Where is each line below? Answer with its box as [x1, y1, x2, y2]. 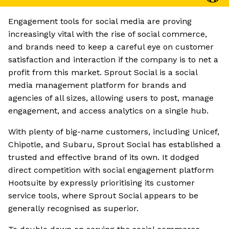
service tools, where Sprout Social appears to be [8, 191, 198, 201]
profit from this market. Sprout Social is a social [8, 67, 197, 78]
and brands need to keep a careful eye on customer [8, 42, 214, 52]
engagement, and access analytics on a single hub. [8, 106, 209, 116]
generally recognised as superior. [8, 203, 139, 214]
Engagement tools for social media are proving [8, 16, 192, 27]
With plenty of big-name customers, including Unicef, [8, 127, 219, 137]
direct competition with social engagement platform [8, 165, 214, 175]
